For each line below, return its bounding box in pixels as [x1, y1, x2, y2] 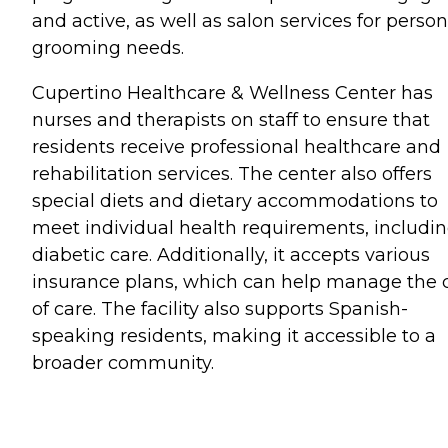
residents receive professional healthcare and [32, 135, 441, 158]
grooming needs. [32, 36, 184, 59]
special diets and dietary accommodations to [32, 189, 438, 212]
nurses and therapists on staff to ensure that [32, 108, 430, 131]
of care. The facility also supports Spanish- [32, 297, 408, 320]
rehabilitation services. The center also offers [32, 162, 432, 185]
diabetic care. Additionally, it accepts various [32, 243, 430, 266]
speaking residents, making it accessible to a [32, 324, 436, 347]
